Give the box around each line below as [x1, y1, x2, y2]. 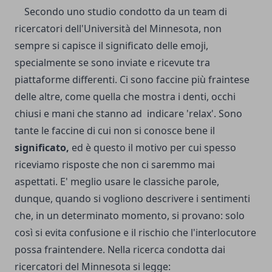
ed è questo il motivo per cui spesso [69, 140, 236, 154]
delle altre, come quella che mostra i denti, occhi [15, 89, 236, 103]
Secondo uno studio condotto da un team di [15, 4, 227, 18]
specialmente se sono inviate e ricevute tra [15, 55, 210, 69]
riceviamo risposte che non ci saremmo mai [15, 157, 215, 171]
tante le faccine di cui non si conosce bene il [15, 123, 215, 137]
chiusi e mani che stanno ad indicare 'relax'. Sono [15, 106, 242, 120]
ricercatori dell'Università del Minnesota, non [15, 21, 222, 35]
